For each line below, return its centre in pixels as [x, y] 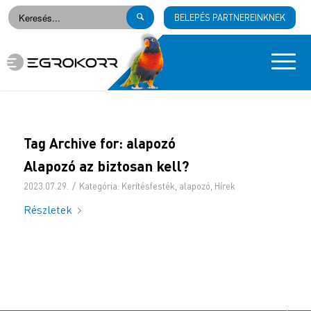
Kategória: [100, 186]
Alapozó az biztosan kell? [106, 166]
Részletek [48, 210]
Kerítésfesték [148, 186]
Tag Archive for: [75, 143]
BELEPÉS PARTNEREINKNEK [230, 17]
